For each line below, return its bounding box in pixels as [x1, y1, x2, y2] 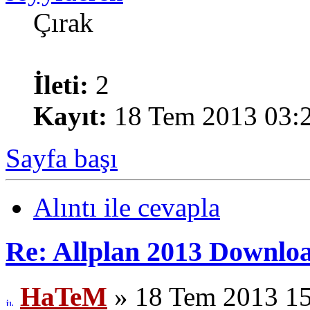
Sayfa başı [6, 143, 118, 173]
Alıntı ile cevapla [33, 192, 220, 222]
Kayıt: [33, 100, 107, 131]
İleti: [33, 69, 89, 100]
